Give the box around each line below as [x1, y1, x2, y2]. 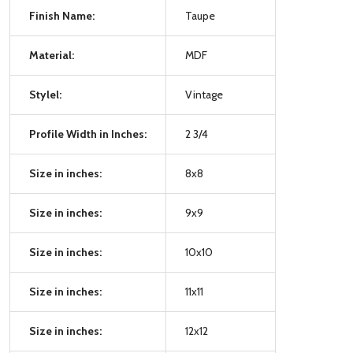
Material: [29, 47, 74, 62]
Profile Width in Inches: [29, 126, 147, 141]
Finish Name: [29, 8, 95, 23]
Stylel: [29, 87, 61, 102]
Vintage [185, 87, 223, 102]
